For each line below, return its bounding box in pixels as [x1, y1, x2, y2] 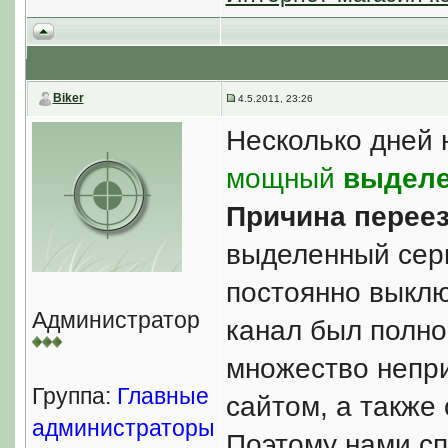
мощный [225, 163, 343, 194]
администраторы [31, 415, 215, 441]
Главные [116, 383, 209, 409]
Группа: [31, 383, 117, 409]
